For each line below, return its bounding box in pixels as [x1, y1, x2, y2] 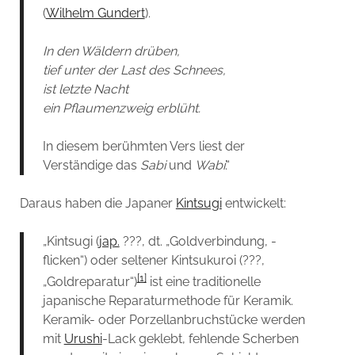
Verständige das [42, 157, 140, 173]
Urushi [63, 330, 102, 346]
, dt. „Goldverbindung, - [141, 233, 277, 249]
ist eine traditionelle [146, 273, 261, 289]
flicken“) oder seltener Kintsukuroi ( [42, 252, 242, 268]
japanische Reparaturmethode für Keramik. [42, 292, 293, 308]
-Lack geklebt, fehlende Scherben [101, 330, 299, 346]
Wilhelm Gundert [45, 5, 145, 21]
